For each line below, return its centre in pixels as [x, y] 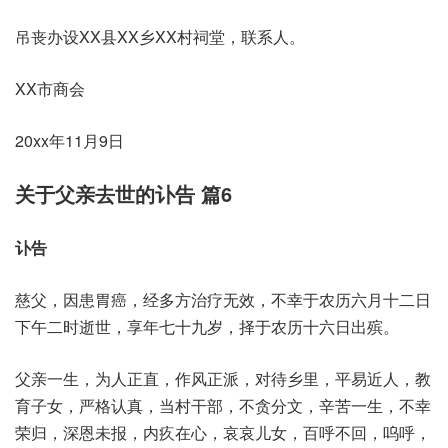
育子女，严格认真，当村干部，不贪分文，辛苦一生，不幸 [223, 405]
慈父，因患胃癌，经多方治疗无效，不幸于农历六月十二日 [223, 299]
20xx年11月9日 [69, 140]
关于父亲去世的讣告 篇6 [123, 193]
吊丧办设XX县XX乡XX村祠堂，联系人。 [160, 36]
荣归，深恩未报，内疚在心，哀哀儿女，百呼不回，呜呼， [223, 432]
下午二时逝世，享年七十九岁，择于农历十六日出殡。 [207, 326]
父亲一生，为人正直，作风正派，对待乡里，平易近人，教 [223, 378]
